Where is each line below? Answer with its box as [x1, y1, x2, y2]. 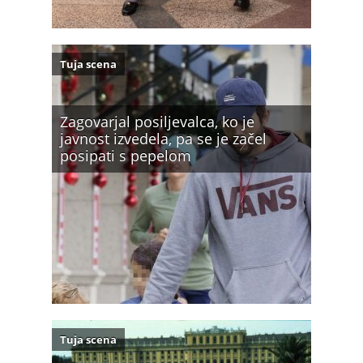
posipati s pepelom [60, 145, 191, 165]
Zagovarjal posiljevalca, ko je [60, 111, 254, 131]
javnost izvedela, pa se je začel [60, 128, 267, 148]
